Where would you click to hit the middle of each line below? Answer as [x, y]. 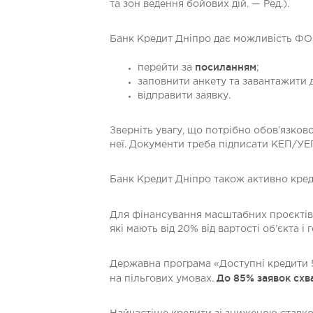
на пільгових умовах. [163, 279]
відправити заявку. [184, 96]
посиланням [226, 67]
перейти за [166, 68]
